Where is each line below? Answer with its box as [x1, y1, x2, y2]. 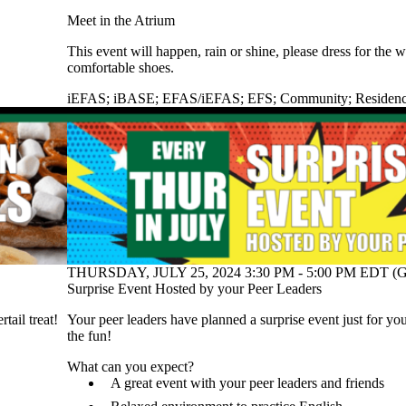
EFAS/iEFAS [162, 90, 240, 106]
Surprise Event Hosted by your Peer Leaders [67, 280, 322, 296]
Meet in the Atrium [67, 12, 175, 28]
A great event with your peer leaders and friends [111, 374, 384, 391]
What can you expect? [67, 358, 194, 374]
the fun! [67, 327, 111, 343]
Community [280, 90, 348, 106]
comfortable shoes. [67, 59, 174, 75]
